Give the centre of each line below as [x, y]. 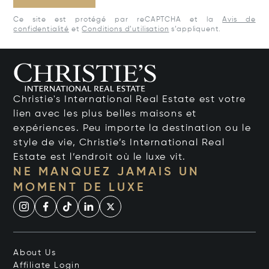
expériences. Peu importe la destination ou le [132, 128]
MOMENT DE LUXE [80, 188]
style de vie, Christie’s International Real [119, 143]
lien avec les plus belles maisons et [105, 114]
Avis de [239, 20]
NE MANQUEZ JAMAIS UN [107, 172]
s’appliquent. [195, 29]
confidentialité [41, 29]
